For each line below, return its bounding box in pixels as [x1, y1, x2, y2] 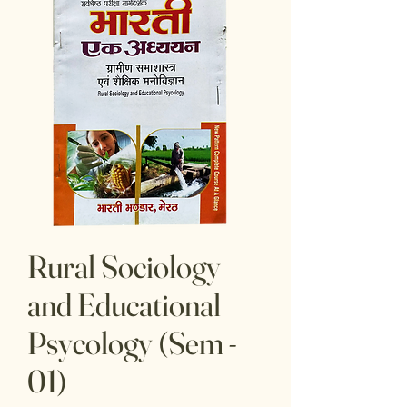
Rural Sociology [27, 247, 221, 286]
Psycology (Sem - [27, 323, 236, 362]
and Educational [27, 285, 221, 324]
